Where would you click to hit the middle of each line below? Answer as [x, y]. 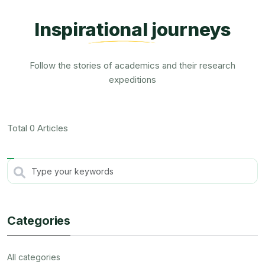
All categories [34, 257]
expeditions [132, 80]
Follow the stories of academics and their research [132, 65]
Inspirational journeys [132, 30]
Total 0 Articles [38, 128]
